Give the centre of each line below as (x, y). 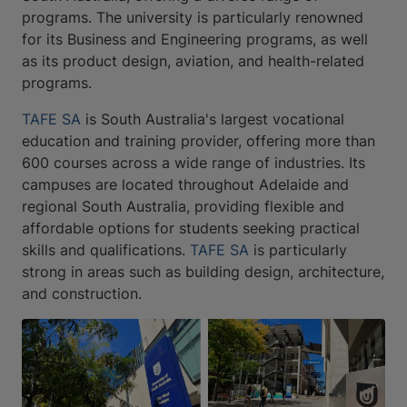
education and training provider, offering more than (199, 141)
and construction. (82, 294)
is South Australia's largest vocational (213, 119)
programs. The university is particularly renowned (193, 18)
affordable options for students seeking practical (191, 228)
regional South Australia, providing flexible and (183, 207)
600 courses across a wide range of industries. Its (194, 163)
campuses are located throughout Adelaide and (185, 185)
